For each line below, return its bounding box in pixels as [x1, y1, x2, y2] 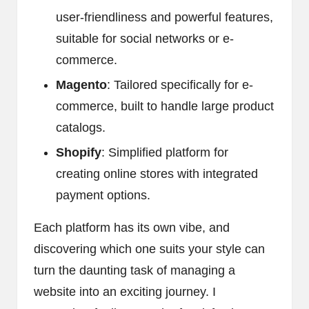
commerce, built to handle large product [56, 99, 274, 114]
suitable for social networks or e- [56, 31, 234, 46]
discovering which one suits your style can [34, 242, 265, 257]
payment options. [56, 188, 150, 203]
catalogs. [56, 121, 106, 135]
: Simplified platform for [101, 146, 228, 160]
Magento [56, 78, 107, 92]
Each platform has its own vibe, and [34, 221, 230, 235]
